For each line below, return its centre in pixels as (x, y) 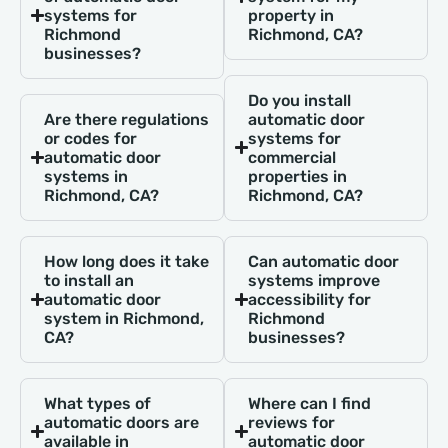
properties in (298, 176)
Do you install (300, 100)
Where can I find (310, 403)
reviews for (292, 422)
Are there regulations (127, 119)
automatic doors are (122, 422)
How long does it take (127, 261)
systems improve (314, 280)
